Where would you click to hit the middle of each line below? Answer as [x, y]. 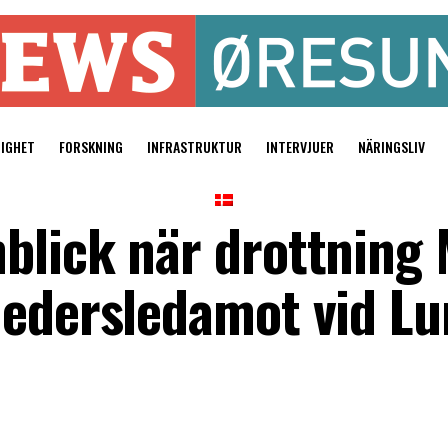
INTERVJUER [299, 146]
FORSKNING [90, 146]
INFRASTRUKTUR [194, 146]
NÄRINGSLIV [391, 146]
